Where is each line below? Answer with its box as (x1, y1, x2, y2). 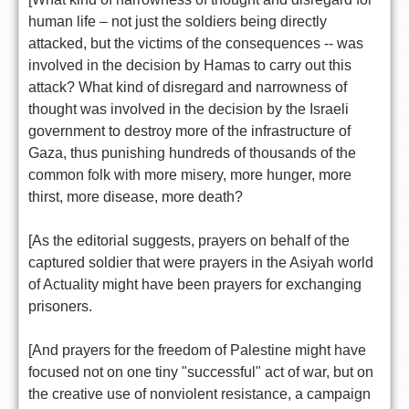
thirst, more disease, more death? (28, 188, 243, 204)
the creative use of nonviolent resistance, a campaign (28, 385, 371, 402)
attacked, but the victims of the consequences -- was (28, 35, 363, 51)
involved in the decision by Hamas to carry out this (28, 57, 351, 73)
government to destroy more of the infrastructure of (28, 122, 351, 139)
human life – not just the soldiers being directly (28, 13, 327, 29)
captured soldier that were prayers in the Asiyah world (28, 254, 373, 270)
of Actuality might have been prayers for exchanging (28, 276, 362, 292)
